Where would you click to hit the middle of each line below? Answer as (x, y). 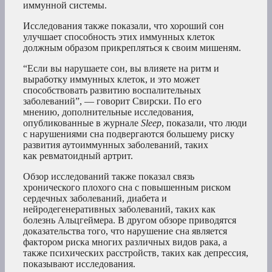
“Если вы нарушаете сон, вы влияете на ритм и (121, 68)
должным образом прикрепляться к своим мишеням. (132, 47)
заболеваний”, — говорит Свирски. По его (112, 101)
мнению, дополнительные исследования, (108, 112)
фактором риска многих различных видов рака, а (125, 242)
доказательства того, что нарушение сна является (125, 231)
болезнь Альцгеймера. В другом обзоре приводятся (130, 220)
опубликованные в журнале (82, 123)
